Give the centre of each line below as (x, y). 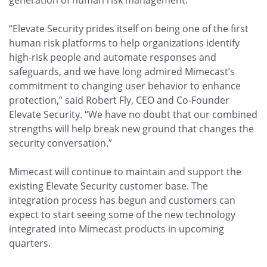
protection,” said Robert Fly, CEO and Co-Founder (119, 100)
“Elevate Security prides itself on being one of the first (129, 29)
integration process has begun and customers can (122, 200)
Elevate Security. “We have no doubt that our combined (133, 114)
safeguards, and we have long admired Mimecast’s (122, 72)
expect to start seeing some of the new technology (122, 215)
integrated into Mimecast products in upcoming (117, 229)
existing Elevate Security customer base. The (108, 186)
